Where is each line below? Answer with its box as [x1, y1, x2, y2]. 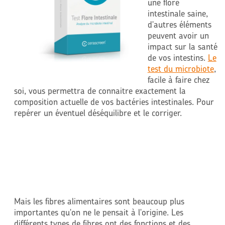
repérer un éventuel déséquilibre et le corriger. [14, 107, 182, 118]
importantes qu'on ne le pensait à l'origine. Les [14, 207, 183, 217]
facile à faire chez [147, 74, 209, 85]
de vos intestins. [147, 52, 208, 63]
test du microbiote [147, 63, 214, 74]
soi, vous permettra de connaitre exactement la [14, 85, 186, 96]
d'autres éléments [147, 19, 211, 30]
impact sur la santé [147, 41, 217, 52]
